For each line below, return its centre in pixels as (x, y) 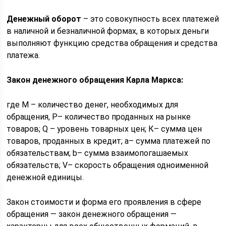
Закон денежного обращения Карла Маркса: (95, 80)
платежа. (23, 55)
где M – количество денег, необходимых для (93, 105)
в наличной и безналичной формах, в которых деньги (108, 31)
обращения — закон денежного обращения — (92, 214)
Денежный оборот (44, 19)
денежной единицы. (45, 177)
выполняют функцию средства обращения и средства (112, 43)
